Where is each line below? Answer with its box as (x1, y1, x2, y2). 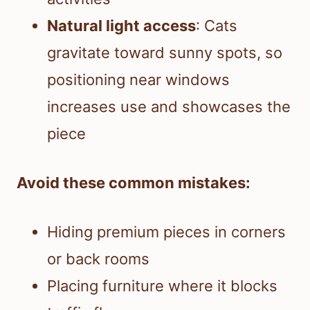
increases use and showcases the (47, 98, 291, 116)
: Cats (196, 17, 237, 35)
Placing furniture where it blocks (47, 277, 277, 295)
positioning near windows (47, 71, 230, 89)
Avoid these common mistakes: (17, 174, 250, 192)
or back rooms (47, 250, 149, 268)
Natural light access (47, 17, 196, 35)
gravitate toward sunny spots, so (47, 44, 282, 62)
